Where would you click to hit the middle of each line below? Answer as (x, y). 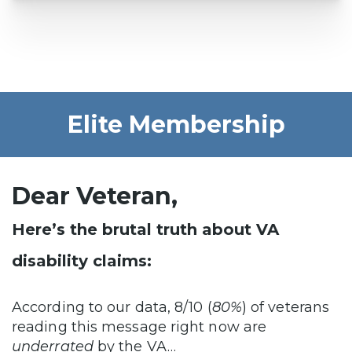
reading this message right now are (139, 327)
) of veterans (286, 308)
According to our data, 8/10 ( (112, 308)
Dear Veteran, (95, 196)
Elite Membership (176, 125)
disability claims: (82, 261)
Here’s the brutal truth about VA (145, 230)
